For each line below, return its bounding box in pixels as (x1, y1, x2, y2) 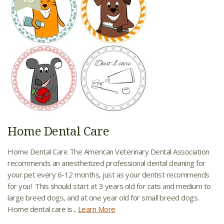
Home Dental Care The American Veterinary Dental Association (7, 146, 209, 156)
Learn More (77, 203, 115, 214)
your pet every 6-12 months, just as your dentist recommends (7, 169, 209, 179)
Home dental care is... (7, 203, 78, 214)
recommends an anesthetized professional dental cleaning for (7, 157, 205, 168)
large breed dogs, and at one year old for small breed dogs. (7, 192, 200, 202)
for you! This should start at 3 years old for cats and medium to (7, 180, 211, 191)
